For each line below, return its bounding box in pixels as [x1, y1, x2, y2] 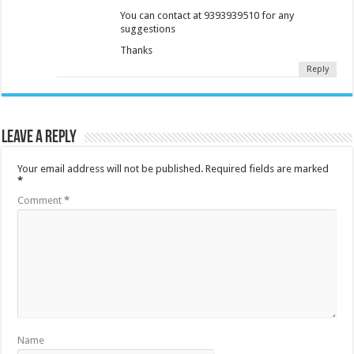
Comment [17, 194, 65, 206]
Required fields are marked [205, 162, 330, 175]
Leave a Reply [2, 128, 77, 147]
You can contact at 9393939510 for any [120, 9, 295, 21]
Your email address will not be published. [17, 162, 204, 175]
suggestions [120, 22, 176, 35]
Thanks [120, 43, 153, 56]
